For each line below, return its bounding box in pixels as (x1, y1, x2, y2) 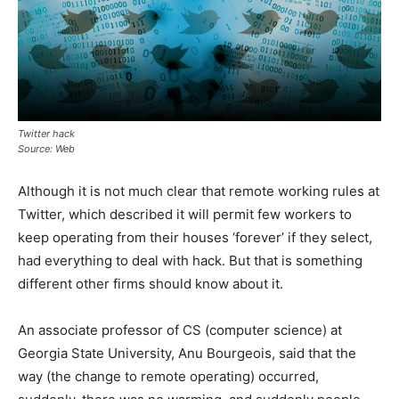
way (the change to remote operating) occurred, (18, 368, 319, 386)
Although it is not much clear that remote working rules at (18, 183, 379, 200)
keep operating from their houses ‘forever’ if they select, (18, 229, 372, 247)
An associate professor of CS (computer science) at (18, 322, 342, 339)
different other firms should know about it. (18, 275, 283, 293)
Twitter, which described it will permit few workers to (18, 206, 352, 224)
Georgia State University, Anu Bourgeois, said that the (18, 345, 356, 362)
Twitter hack (18, 127, 75, 141)
